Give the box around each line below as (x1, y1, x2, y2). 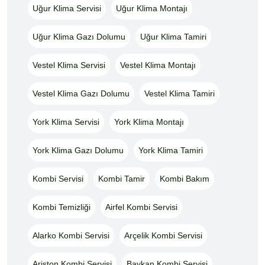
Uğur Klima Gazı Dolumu (33, 31, 125, 41)
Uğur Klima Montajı (116, 3, 188, 13)
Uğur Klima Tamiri (140, 31, 206, 41)
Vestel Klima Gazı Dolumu (33, 88, 130, 98)
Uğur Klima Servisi (33, 3, 101, 13)
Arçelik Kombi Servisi (124, 230, 202, 240)
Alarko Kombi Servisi (33, 230, 109, 240)
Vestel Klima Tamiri (144, 88, 215, 98)
